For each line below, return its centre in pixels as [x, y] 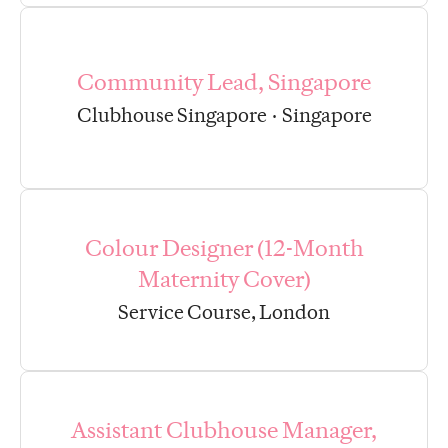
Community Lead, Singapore [224, 81]
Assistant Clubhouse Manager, [224, 430]
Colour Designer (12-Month [224, 248]
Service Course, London [224, 312]
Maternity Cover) [224, 279]
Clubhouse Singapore [171, 114]
